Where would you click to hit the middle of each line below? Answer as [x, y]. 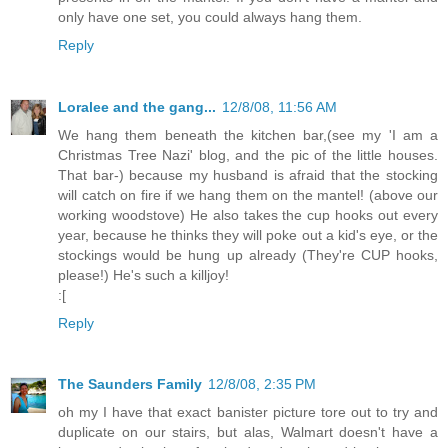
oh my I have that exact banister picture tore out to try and [248, 412]
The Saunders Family [130, 384]
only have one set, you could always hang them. [210, 16]
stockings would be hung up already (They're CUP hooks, [248, 254]
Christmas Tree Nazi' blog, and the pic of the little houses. [248, 154]
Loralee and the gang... [137, 106]
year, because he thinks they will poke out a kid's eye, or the [248, 234]
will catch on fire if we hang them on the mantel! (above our [248, 194]
